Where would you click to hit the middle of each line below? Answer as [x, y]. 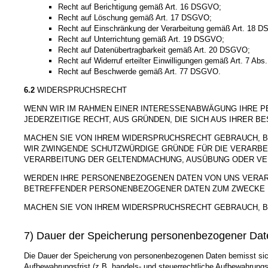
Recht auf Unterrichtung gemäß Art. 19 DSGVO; [141, 39]
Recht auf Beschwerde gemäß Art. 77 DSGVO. [139, 71]
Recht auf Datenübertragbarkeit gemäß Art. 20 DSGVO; [154, 50]
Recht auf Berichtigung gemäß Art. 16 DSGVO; [139, 7]
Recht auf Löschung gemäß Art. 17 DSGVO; [135, 17]
